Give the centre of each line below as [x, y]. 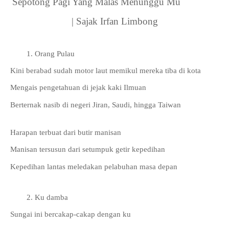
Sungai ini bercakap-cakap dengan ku [71, 214]
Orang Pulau [56, 53]
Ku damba [51, 197]
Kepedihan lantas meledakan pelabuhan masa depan [94, 166]
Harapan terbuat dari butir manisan [67, 132]
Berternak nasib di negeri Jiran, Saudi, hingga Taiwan [96, 105]
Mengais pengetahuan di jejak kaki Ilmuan [79, 88]
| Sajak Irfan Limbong [114, 21]
